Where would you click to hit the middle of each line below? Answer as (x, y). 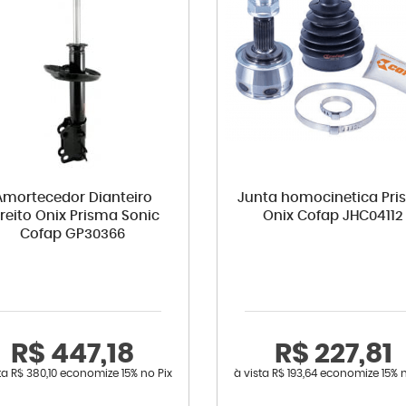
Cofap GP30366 (73, 234)
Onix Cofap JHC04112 (333, 216)
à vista (253, 373)
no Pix (157, 373)
